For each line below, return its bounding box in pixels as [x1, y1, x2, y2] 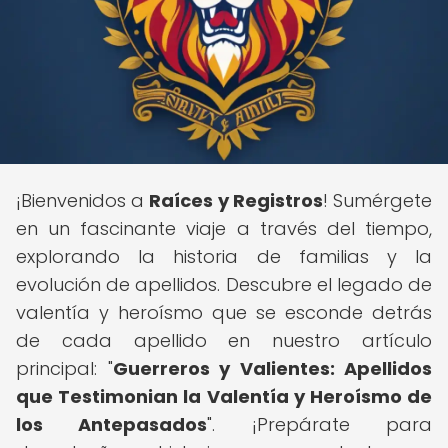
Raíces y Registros [149, 188, 323, 213]
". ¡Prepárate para [207, 412, 433, 437]
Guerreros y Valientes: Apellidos [112, 356, 432, 381]
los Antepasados [16, 412, 208, 437]
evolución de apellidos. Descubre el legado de [16, 272, 432, 297]
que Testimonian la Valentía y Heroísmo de [16, 384, 432, 409]
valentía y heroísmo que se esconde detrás [16, 300, 432, 325]
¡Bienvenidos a [16, 188, 150, 213]
